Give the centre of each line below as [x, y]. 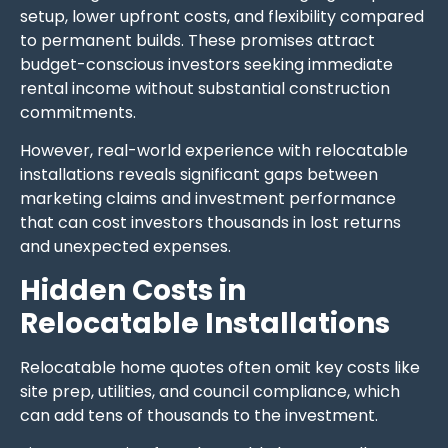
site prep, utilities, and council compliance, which [210, 391]
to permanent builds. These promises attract [197, 40]
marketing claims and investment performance [208, 199]
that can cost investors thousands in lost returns [210, 223]
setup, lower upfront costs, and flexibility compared [222, 16]
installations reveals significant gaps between [199, 175]
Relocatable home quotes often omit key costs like [220, 367]
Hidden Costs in [133, 290]
